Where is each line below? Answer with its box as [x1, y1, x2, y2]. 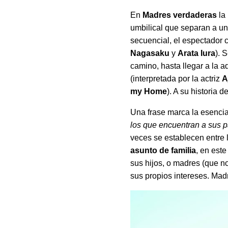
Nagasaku [130, 49, 170, 58]
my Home [130, 87, 167, 96]
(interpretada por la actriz [130, 74, 222, 83]
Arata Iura [178, 49, 216, 58]
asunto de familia [130, 146, 196, 155]
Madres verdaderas [142, 11, 217, 20]
